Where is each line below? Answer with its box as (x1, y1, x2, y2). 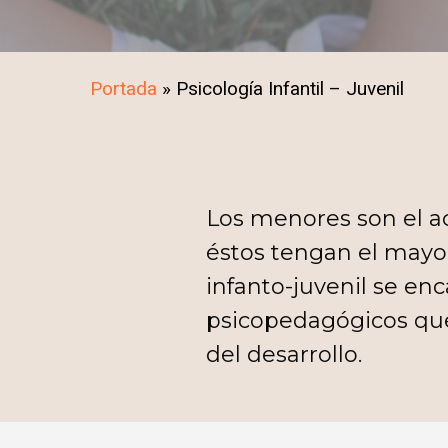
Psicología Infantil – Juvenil (176, 75, 404, 103)
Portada (90, 75, 157, 103)
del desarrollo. (206, 340, 363, 368)
